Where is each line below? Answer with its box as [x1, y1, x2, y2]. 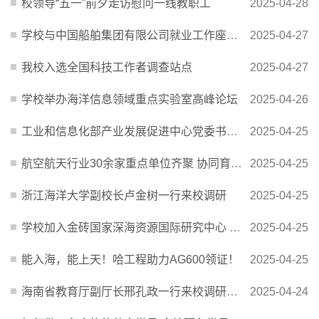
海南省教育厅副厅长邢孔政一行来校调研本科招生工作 [21, 285, 226, 298]
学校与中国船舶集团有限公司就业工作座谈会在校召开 [21, 28, 226, 41]
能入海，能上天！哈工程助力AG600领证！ [21, 253, 239, 266]
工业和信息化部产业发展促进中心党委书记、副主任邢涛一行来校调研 [21, 125, 226, 137]
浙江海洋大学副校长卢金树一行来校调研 [21, 189, 226, 202]
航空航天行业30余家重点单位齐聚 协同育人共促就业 [21, 157, 231, 169]
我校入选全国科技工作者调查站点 [21, 61, 192, 73]
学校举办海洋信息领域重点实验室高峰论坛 [21, 93, 238, 105]
